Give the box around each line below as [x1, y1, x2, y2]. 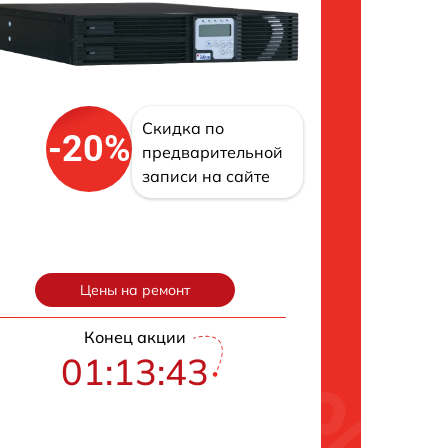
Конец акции [83, 327, 186, 348]
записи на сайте [142, 166, 271, 187]
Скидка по [142, 118, 225, 139]
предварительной [142, 142, 284, 163]
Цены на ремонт [79, 281, 190, 300]
